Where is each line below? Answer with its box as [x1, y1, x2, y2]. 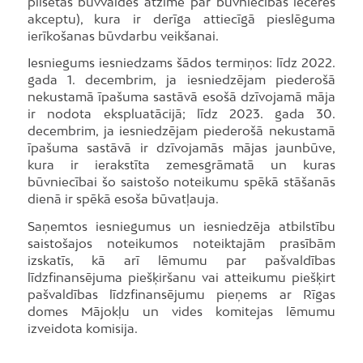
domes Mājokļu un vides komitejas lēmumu [27, 304, 336, 319]
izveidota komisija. [27, 321, 138, 336]
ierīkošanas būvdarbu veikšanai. [27, 28, 219, 43]
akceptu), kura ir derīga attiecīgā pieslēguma [27, 11, 336, 26]
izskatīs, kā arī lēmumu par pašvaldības [27, 253, 336, 268]
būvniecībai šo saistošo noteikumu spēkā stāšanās [27, 174, 336, 190]
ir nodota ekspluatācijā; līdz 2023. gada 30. [27, 106, 336, 122]
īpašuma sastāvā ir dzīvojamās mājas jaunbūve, [27, 140, 336, 156]
